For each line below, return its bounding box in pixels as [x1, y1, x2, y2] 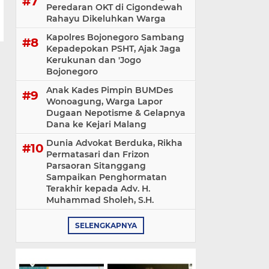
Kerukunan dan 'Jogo [46, 55, 141, 65]
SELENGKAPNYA [74, 221, 137, 230]
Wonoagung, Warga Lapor [46, 96, 163, 107]
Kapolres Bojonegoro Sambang [46, 32, 184, 43]
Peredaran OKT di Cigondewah [46, 2, 183, 13]
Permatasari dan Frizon [46, 149, 150, 160]
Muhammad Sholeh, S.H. [46, 195, 154, 205]
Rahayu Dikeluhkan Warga [46, 13, 166, 24]
